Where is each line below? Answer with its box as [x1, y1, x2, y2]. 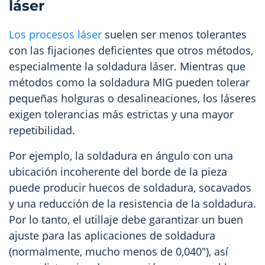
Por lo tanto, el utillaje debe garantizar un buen [9, 212, 243, 227]
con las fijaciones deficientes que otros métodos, [9, 43, 253, 57]
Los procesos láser [9, 27, 102, 41]
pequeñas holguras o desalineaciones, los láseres [9, 91, 256, 105]
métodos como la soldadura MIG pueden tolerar [9, 75, 250, 89]
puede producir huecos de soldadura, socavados [9, 180, 251, 195]
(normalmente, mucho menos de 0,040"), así [9, 244, 228, 258]
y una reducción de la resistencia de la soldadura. [9, 196, 256, 211]
